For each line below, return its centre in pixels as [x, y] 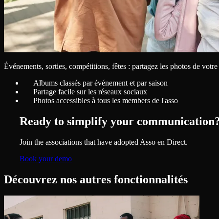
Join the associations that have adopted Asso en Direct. [104, 142]
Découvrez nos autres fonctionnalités [96, 179]
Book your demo [46, 158]
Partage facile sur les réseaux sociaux [90, 91]
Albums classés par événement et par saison [100, 83]
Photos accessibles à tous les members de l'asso [106, 100]
